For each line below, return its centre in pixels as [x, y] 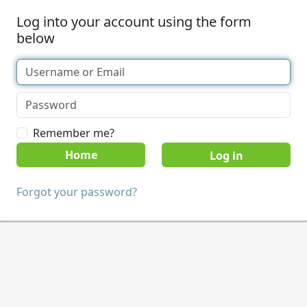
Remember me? [74, 133]
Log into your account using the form [134, 22]
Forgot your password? [77, 192]
